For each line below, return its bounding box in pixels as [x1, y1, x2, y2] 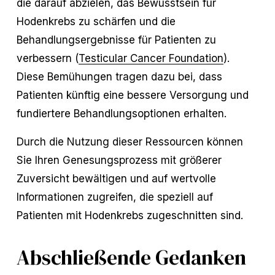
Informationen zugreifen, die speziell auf [16, 190, 213, 204]
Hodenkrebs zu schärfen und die [16, 15, 176, 28]
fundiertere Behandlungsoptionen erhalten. [16, 107, 227, 120]
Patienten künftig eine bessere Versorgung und [16, 88, 249, 102]
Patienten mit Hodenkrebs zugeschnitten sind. [16, 209, 244, 222]
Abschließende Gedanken [16, 244, 246, 272]
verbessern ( [16, 52, 79, 65]
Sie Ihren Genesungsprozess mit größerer [16, 153, 222, 167]
